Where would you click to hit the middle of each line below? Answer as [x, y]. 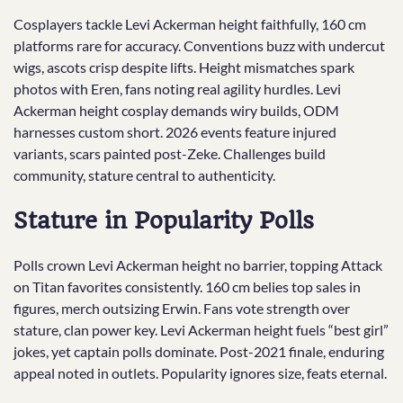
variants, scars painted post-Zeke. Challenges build [170, 154]
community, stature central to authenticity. [144, 175]
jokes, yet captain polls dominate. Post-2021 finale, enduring [199, 352]
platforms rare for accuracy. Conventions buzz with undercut [199, 46]
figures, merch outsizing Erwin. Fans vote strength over [182, 309]
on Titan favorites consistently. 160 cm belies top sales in [187, 287]
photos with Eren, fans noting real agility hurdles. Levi [177, 89]
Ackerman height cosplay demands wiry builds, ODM [176, 111]
